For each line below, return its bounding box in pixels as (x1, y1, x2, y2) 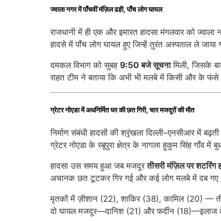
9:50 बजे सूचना (120, 60, 171, 70)
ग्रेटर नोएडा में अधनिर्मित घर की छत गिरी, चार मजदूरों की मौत (50, 106, 194, 114)
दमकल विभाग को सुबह (50, 60, 120, 70)
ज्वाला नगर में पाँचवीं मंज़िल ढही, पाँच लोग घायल (50, 5, 162, 14)
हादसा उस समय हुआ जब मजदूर (50, 160, 147, 171)
